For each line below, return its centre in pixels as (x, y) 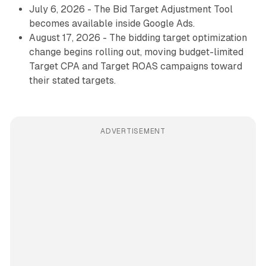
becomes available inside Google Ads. (112, 24)
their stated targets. (72, 81)
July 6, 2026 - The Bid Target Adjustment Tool (131, 9)
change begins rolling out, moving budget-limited (136, 52)
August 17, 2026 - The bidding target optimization (138, 38)
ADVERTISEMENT (133, 132)
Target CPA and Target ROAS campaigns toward (135, 66)
